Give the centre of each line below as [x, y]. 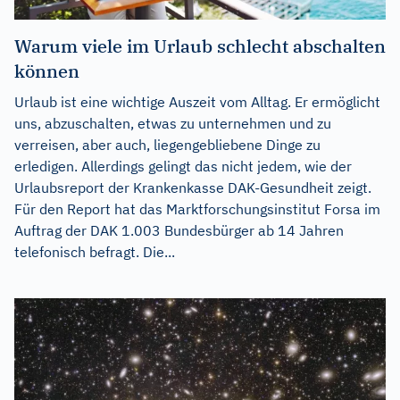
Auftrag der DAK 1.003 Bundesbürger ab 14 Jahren [179, 230]
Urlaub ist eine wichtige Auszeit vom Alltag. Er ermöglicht [197, 101]
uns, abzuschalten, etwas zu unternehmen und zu [173, 123]
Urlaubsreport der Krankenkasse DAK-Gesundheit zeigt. [193, 187]
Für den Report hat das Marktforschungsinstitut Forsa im [197, 208]
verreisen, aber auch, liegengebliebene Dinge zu [167, 144]
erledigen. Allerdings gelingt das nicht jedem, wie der [183, 166]
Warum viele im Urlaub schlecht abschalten [200, 46]
